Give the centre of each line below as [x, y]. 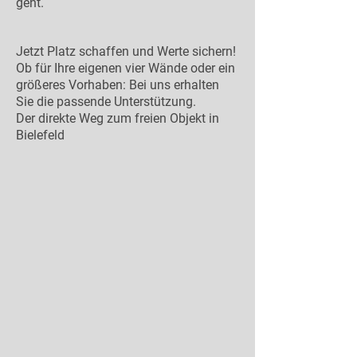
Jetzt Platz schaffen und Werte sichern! [126, 51]
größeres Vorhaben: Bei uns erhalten [118, 85]
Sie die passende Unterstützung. [106, 102]
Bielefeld [40, 135]
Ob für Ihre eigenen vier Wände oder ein [126, 68]
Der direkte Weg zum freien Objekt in [118, 118]
